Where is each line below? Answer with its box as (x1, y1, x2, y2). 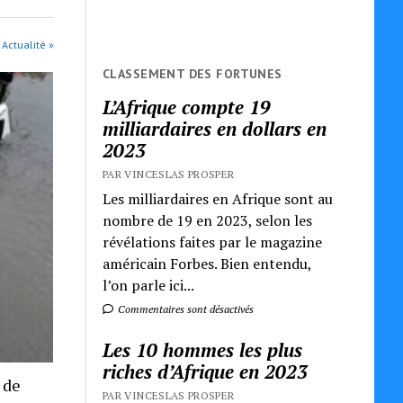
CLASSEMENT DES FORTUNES (103, 65, 282, 82)
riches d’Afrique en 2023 (103, 358, 309, 384)
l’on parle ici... (103, 274, 195, 295)
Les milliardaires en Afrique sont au (103, 188, 334, 209)
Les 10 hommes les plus (103, 336, 303, 363)
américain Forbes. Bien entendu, (103, 253, 312, 273)
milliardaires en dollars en (103, 115, 327, 141)
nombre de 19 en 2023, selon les (103, 210, 313, 230)
